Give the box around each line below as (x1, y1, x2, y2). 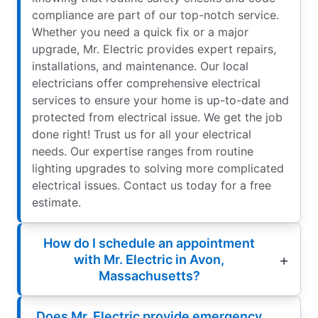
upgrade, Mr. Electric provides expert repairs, (32, 42, 276, 57)
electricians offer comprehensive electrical (32, 76, 261, 91)
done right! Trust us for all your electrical (32, 127, 251, 142)
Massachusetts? (98, 268, 200, 284)
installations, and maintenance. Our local (32, 59, 248, 74)
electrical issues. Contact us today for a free (32, 178, 271, 193)
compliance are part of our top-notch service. (32, 8, 279, 23)
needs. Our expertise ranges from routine (32, 144, 253, 159)
